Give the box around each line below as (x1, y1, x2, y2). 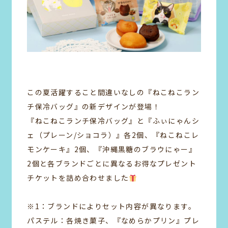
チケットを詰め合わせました (27, 173, 129, 183)
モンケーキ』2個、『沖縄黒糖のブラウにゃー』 (27, 144, 197, 155)
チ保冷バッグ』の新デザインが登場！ (27, 101, 161, 112)
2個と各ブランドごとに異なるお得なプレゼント (27, 158, 197, 169)
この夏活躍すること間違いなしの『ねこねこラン (27, 87, 200, 98)
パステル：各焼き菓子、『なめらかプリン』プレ (27, 215, 200, 226)
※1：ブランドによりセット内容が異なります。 (27, 201, 196, 212)
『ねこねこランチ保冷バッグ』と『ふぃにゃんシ (27, 116, 200, 126)
